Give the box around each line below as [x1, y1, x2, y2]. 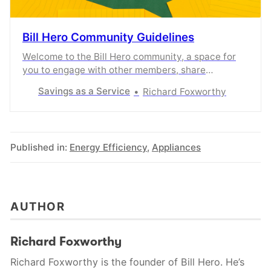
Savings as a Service [38, 85, 130, 97]
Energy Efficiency [70, 141, 147, 153]
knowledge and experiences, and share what [22, 77, 219, 89]
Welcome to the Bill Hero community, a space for [22, 51, 236, 62]
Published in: [10, 141, 67, 153]
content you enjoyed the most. [22, 91, 157, 102]
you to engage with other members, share [22, 64, 206, 76]
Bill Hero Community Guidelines [22, 30, 194, 45]
